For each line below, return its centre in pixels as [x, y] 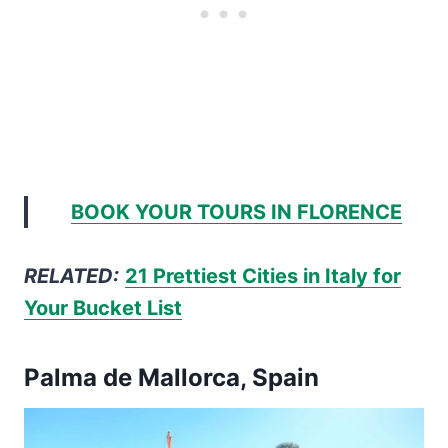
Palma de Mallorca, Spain [171, 378]
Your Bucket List [103, 308]
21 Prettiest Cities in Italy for [263, 276]
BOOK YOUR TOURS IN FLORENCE [236, 212]
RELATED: [71, 276]
